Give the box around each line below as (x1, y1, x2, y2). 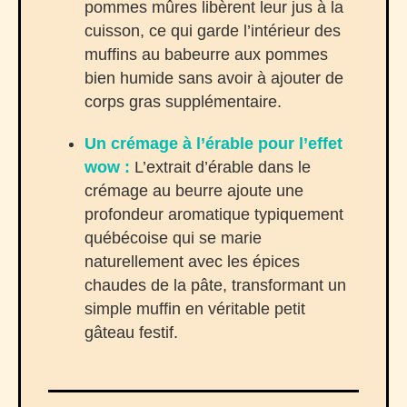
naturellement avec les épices (84, 252, 300, 271)
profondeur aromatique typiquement (84, 204, 343, 223)
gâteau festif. (84, 323, 178, 342)
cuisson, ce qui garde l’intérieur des (84, 21, 341, 40)
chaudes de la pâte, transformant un (84, 275, 346, 294)
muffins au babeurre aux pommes (84, 45, 328, 64)
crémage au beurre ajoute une (84, 181, 303, 200)
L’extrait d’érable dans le (130, 157, 311, 176)
